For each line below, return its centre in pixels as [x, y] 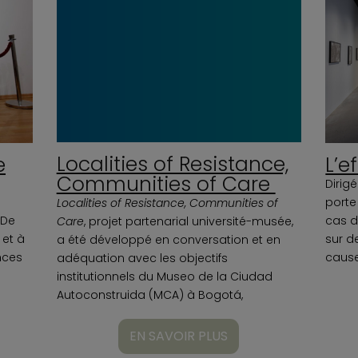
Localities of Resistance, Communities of [167, 203]
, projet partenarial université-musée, [188, 222]
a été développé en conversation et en [168, 240]
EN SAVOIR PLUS [179, 336]
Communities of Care [166, 185]
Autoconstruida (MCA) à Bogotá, [149, 295]
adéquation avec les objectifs [142, 259]
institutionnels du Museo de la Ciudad [164, 277]
